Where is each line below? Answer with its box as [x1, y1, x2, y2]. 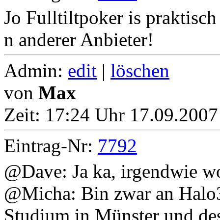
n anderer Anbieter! [4, 29, 154, 51]
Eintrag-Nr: [4, 135, 98, 157]
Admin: [4, 60, 68, 82]
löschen [110, 60, 169, 82]
